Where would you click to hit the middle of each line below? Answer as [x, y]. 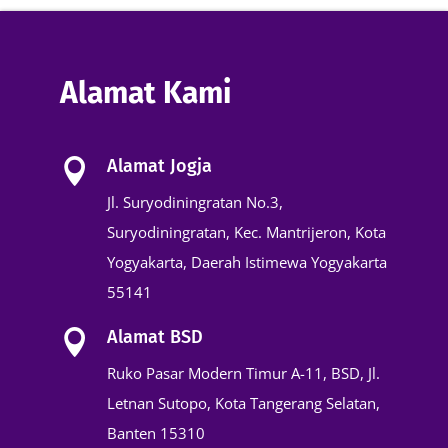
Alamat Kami [145, 92]
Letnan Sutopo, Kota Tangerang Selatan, [243, 402]
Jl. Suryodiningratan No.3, [195, 201]
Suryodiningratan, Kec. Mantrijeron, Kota [246, 231]
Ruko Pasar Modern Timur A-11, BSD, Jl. [243, 372]
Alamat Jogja [159, 165]
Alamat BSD [155, 336]
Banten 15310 [156, 432]
